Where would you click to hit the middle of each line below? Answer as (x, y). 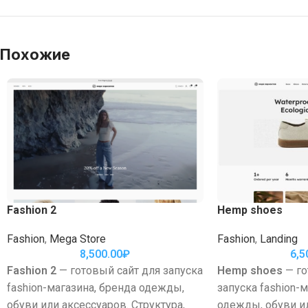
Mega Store (78, 239)
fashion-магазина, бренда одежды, (96, 287)
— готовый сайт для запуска (130, 270)
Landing (278, 239)
